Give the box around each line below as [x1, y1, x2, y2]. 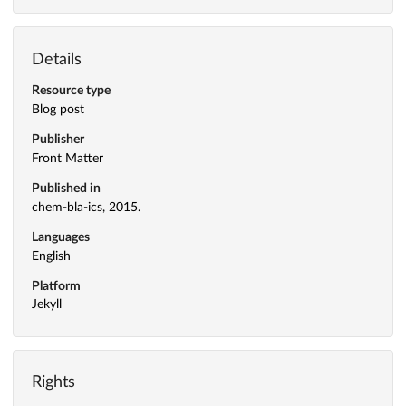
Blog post [32, 103, 84, 117]
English [32, 249, 71, 263]
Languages [32, 230, 90, 244]
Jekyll [32, 298, 62, 312]
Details [32, 51, 82, 68]
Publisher [32, 133, 84, 147]
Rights [32, 374, 75, 391]
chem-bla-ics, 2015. [32, 200, 140, 214]
